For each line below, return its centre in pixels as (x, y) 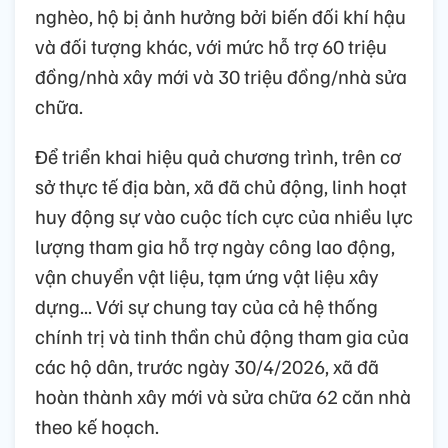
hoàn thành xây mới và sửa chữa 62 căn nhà (223, 395)
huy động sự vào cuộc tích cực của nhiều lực (224, 215)
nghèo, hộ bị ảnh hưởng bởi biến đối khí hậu (220, 15)
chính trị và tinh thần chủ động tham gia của (222, 335)
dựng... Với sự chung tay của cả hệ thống (206, 305)
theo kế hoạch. (97, 425)
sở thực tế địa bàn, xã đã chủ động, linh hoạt (221, 185)
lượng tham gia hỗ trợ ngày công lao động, (215, 245)
